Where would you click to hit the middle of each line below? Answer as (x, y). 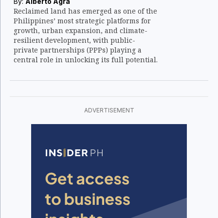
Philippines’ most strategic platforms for (82, 21)
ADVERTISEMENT (109, 110)
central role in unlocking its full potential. (86, 60)
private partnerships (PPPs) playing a (78, 50)
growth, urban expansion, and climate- (81, 30)
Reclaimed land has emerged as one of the (85, 11)
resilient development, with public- (74, 40)
